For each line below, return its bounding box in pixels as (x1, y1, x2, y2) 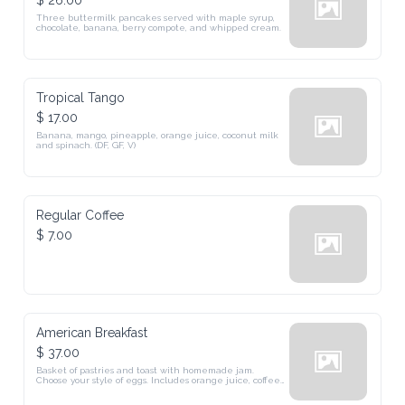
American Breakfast (36, 325, 148, 340)
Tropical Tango (36, 90, 126, 105)
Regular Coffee (36, 208, 125, 222)
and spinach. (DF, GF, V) (36, 140, 137, 150)
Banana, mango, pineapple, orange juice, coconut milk (36, 130, 279, 140)
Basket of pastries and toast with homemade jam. (36, 365, 255, 375)
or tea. (36, 385, 65, 395)
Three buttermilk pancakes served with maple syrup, (36, 13, 276, 23)
